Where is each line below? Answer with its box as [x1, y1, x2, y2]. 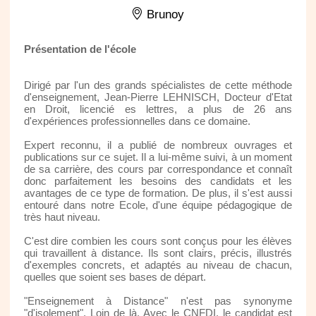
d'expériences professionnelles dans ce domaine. [23, 114, 250, 127]
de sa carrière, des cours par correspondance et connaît [23, 162, 293, 175]
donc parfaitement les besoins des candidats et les [23, 174, 293, 187]
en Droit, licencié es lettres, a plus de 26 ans [23, 102, 293, 115]
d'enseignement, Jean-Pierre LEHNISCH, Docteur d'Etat [23, 90, 293, 103]
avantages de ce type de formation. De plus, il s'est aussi [23, 186, 293, 199]
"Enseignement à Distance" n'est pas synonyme [23, 294, 293, 307]
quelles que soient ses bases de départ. [23, 270, 206, 283]
